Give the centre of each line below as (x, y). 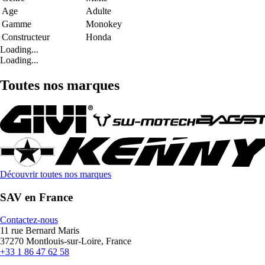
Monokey (104, 24)
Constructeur (26, 37)
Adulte (98, 11)
